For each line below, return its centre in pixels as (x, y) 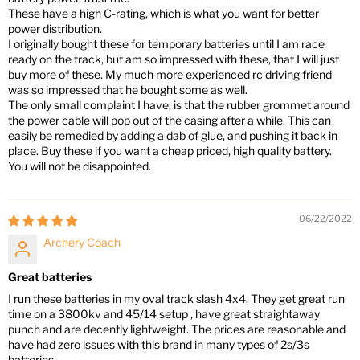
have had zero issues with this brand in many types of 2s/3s (159, 345)
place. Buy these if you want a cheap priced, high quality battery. (170, 151)
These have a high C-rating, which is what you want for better (164, 14)
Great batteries (50, 277)
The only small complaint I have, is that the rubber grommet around (179, 105)
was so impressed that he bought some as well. (128, 90)
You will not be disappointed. (80, 166)
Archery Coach (82, 243)
